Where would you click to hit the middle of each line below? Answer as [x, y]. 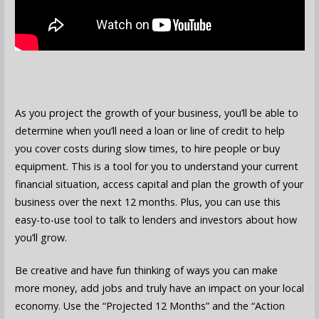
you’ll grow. [41, 237]
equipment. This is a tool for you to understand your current [156, 166]
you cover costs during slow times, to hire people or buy [147, 148]
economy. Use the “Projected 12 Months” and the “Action [150, 306]
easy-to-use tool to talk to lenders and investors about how [156, 219]
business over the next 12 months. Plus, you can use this [147, 202]
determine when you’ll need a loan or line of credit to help [150, 130]
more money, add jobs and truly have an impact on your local [159, 288]
